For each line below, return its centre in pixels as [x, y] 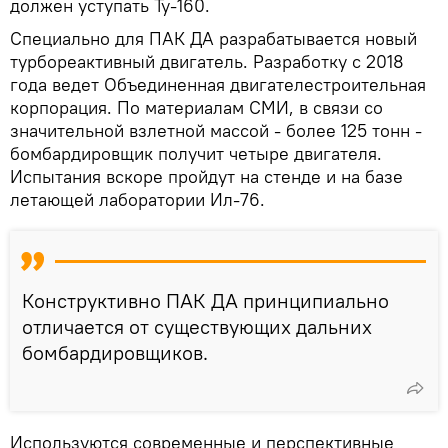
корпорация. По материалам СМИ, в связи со [196, 108]
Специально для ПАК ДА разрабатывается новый [213, 39]
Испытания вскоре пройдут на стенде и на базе [206, 177]
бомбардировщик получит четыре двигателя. [196, 154]
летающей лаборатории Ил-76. [137, 200]
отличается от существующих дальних [197, 327]
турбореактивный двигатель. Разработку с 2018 [207, 62]
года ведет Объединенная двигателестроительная [218, 85]
